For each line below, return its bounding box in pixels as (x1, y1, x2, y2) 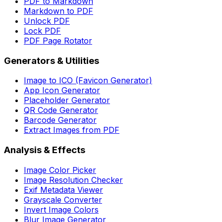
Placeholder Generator (24, 95, 110, 106)
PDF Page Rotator (24, 35, 92, 46)
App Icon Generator (24, 85, 100, 96)
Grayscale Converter (24, 194, 102, 205)
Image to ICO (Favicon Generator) (24, 75, 152, 86)
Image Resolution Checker (24, 174, 123, 185)
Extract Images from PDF (24, 125, 119, 135)
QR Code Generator (24, 105, 98, 115)
